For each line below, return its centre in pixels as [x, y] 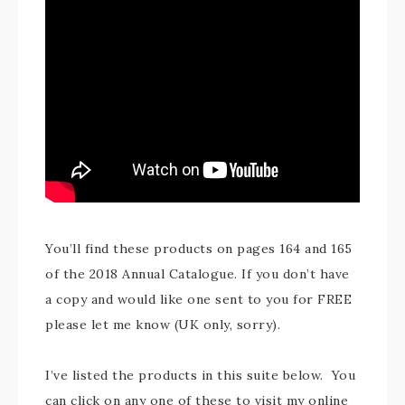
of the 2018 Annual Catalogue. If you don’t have [198, 274]
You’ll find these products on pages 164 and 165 [199, 249]
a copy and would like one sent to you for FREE [198, 299]
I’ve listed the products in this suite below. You [200, 375]
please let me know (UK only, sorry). [163, 325]
